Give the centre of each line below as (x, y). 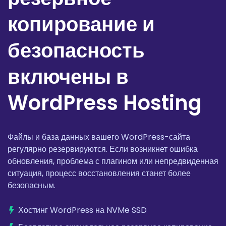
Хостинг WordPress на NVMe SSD (82, 210)
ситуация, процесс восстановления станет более (99, 174)
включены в (68, 77)
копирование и (81, 24)
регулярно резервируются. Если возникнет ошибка (103, 149)
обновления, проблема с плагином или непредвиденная (113, 161)
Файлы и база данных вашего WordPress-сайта (99, 137)
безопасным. (32, 186)
